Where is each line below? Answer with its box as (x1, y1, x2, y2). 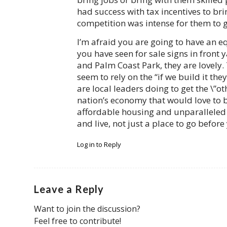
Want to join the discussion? (34, 203, 140, 214)
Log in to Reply (77, 139, 121, 149)
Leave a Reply (34, 182, 104, 195)
